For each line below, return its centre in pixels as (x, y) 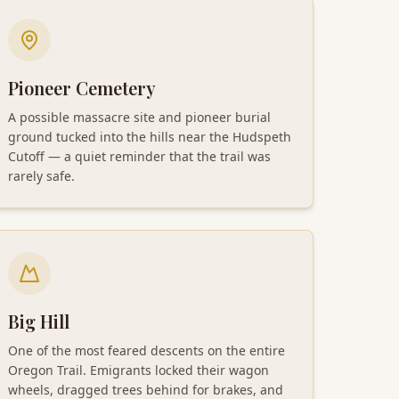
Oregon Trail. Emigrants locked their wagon (138, 370)
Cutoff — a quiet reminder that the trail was (139, 156)
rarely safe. (41, 175)
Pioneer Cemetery (82, 87)
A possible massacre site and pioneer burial (139, 117)
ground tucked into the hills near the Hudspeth (150, 136)
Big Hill (39, 321)
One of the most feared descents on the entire (147, 350)
